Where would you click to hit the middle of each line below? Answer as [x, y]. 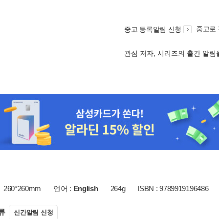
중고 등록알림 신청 [153, 29]
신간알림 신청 [33, 212]
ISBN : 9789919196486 [173, 188]
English [86, 188]
